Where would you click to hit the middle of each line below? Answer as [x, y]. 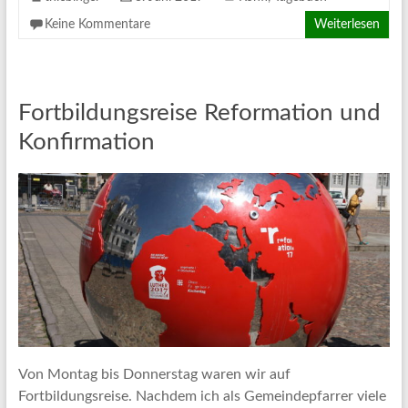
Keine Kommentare [97, 24]
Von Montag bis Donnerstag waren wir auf [154, 374]
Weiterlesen [347, 24]
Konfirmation [86, 142]
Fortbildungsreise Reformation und [199, 112]
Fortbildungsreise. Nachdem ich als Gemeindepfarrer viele [202, 396]
